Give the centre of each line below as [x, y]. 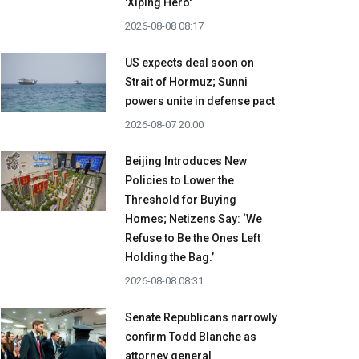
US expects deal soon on [190, 63]
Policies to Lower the [179, 181]
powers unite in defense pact [200, 101]
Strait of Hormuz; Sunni [186, 82]
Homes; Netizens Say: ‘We [194, 219]
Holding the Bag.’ [169, 258]
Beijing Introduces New [186, 161]
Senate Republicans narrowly [201, 318]
